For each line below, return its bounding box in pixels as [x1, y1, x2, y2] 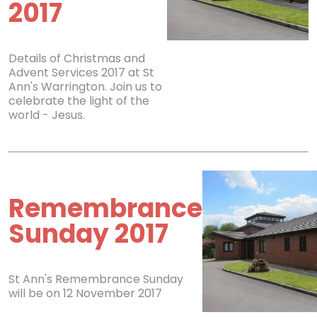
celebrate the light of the [8, 93, 149, 109]
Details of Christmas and [8, 50, 145, 67]
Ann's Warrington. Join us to [8, 79, 162, 95]
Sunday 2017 [8, 216, 168, 252]
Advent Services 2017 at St [8, 64, 154, 81]
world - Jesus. [8, 107, 85, 123]
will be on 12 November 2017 [8, 285, 162, 301]
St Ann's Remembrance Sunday [8, 271, 183, 287]
